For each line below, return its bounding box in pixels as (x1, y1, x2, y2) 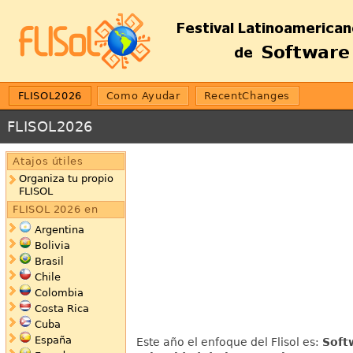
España (34, 334, 72, 347)
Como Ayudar (106, 90, 180, 102)
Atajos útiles (13, 154, 84, 167)
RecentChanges (204, 90, 290, 102)
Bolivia (34, 240, 70, 252)
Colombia (34, 287, 84, 299)
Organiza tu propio (18, 173, 113, 185)
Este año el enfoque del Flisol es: (136, 336, 322, 348)
